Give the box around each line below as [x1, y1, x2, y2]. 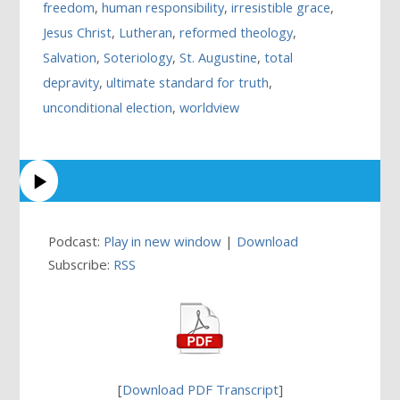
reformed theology [179, 24, 294, 42]
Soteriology [104, 49, 173, 67]
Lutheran [119, 24, 173, 42]
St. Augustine [179, 49, 258, 67]
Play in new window [104, 231, 222, 250]
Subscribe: [48, 254, 114, 273]
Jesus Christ [43, 24, 112, 42]
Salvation [43, 49, 97, 67]
